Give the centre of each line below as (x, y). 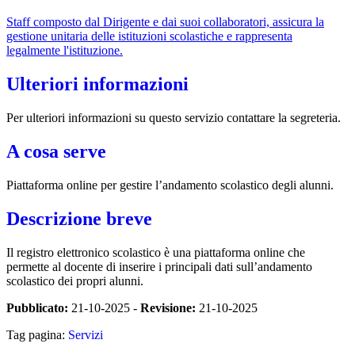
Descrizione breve (79, 218)
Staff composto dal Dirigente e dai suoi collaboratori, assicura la (165, 22)
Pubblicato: (37, 307)
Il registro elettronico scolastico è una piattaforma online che (156, 252)
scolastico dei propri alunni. (75, 281)
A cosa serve (56, 152)
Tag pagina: (37, 334)
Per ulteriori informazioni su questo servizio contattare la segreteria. (174, 118)
